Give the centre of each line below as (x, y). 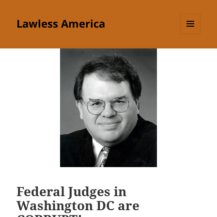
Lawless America (61, 23)
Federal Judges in (72, 191)
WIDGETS (194, 54)
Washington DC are (78, 205)
